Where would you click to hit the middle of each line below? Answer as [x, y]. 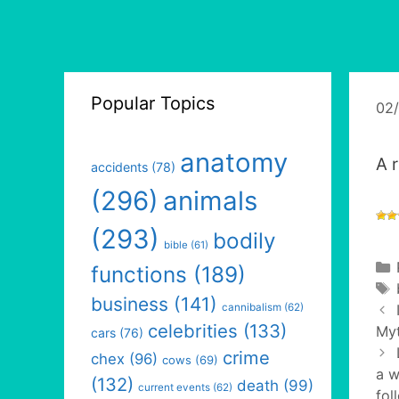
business [130, 304]
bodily [244, 240]
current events [174, 387]
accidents [119, 167]
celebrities [193, 331]
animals [210, 201]
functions [139, 274]
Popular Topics [153, 103]
